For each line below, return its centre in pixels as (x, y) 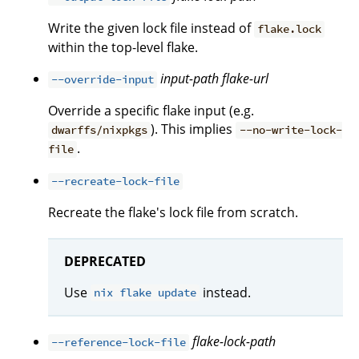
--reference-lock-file (119, 343)
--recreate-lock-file (116, 182)
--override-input (103, 80)
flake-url (246, 79)
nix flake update (145, 293)
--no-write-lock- (290, 130)
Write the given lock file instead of (151, 28)
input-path (190, 79)
